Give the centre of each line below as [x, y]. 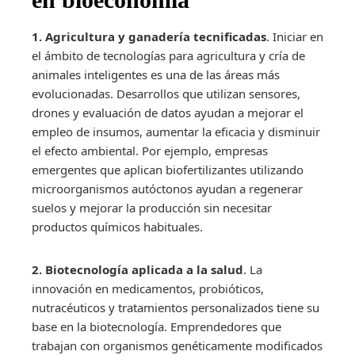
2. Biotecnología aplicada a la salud [137, 269]
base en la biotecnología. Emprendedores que [157, 326]
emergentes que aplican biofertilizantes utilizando [168, 169]
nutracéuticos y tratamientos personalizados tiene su [176, 307]
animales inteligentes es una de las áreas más [156, 74]
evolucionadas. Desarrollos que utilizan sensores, [166, 93]
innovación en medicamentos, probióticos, [148, 288]
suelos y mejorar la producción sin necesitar [152, 207]
